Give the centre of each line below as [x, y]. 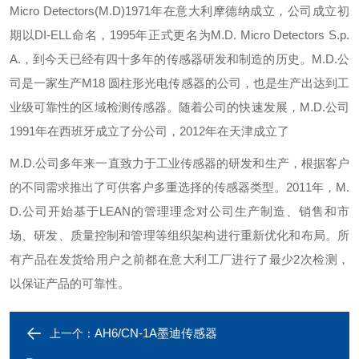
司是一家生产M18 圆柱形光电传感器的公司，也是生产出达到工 [179, 83]
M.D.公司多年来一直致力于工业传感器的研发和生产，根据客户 [179, 163]
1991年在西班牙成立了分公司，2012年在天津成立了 [149, 131]
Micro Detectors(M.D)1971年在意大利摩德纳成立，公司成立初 [179, 11]
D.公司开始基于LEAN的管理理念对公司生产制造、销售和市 [179, 211]
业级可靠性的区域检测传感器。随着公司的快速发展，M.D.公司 [179, 107]
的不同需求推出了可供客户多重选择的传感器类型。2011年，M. [179, 187]
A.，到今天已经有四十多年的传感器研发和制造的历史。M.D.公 [179, 59]
